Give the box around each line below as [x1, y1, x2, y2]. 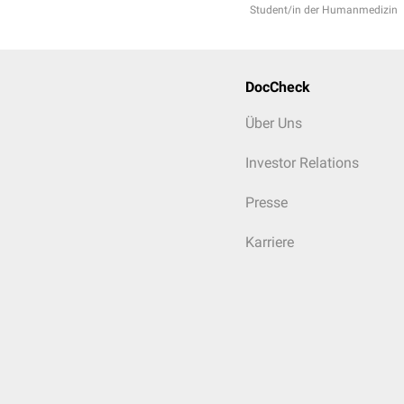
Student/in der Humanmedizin [250, 4, 398, 16]
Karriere [245, 234, 294, 251]
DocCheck [245, 78, 310, 96]
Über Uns [245, 115, 302, 132]
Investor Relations [245, 154, 359, 171]
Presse [245, 194, 288, 211]
